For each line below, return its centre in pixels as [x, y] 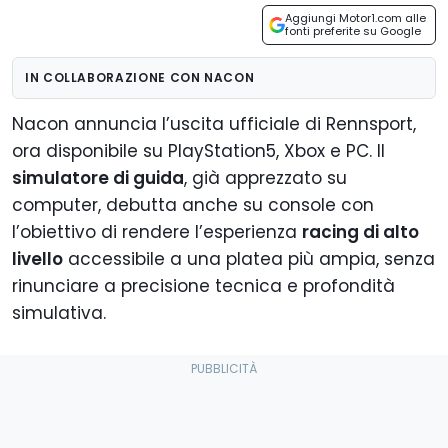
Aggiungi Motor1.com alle [355, 18]
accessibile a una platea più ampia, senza [249, 259]
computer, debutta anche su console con [193, 205]
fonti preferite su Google [353, 31]
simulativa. [59, 313]
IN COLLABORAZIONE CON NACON [140, 78]
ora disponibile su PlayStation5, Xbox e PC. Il [198, 151]
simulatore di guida [98, 178]
